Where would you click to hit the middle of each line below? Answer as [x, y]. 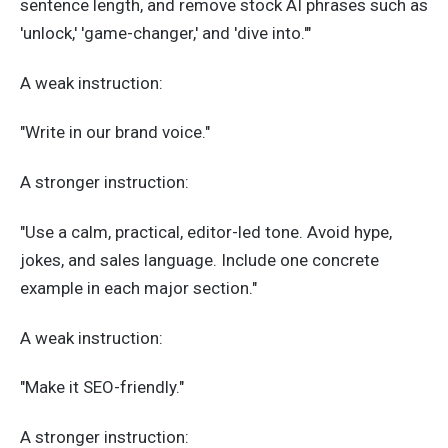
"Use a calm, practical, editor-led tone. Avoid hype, [206, 231]
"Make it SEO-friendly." [102, 387]
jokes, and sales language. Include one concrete [199, 259]
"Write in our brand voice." [115, 132]
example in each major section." [138, 287]
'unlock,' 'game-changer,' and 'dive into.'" [165, 32]
